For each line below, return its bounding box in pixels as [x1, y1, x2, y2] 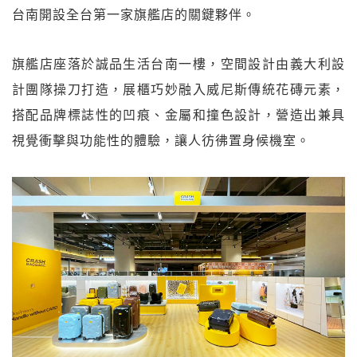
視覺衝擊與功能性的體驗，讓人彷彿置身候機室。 [12, 131, 310, 150]
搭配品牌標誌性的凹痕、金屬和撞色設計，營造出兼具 [12, 106, 345, 124]
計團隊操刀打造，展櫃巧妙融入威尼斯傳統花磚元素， [12, 80, 345, 99]
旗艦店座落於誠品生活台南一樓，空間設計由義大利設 [12, 55, 345, 73]
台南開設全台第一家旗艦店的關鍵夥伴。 [12, 6, 256, 24]
